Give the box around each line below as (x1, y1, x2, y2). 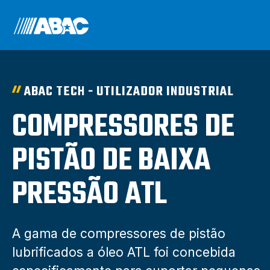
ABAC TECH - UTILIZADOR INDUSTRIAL (24, 81, 234, 102)
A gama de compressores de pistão (12, 226, 225, 241)
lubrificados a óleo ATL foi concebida (12, 245, 236, 260)
